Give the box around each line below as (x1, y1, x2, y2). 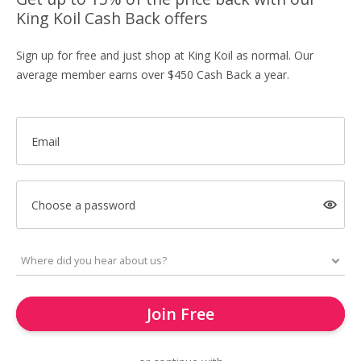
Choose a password (31, 197, 135, 213)
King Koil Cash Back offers (16, 7, 208, 29)
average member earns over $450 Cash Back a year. (16, 67, 289, 82)
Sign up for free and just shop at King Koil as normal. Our (16, 48, 313, 63)
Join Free (147, 303, 214, 325)
